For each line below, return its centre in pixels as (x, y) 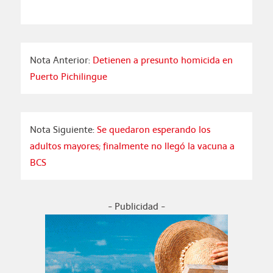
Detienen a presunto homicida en (161, 60)
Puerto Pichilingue (68, 77)
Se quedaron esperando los (153, 130)
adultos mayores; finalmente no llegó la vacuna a (132, 146)
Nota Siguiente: (63, 130)
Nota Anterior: (60, 60)
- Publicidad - (136, 207)
